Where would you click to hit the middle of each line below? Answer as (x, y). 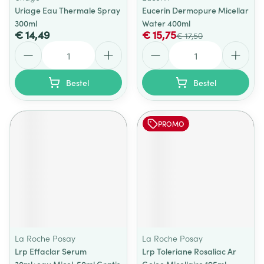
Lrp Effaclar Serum (51, 251)
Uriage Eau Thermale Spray (67, 10)
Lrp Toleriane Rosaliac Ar (189, 251)
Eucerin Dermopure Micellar (195, 10)
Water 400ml (166, 23)
